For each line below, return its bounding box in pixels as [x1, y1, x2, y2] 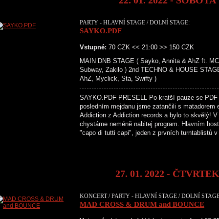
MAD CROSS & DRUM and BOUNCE [80, 200, 204, 208]
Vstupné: [80, 44, 107, 51]
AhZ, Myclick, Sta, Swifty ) [80, 75, 156, 82]
